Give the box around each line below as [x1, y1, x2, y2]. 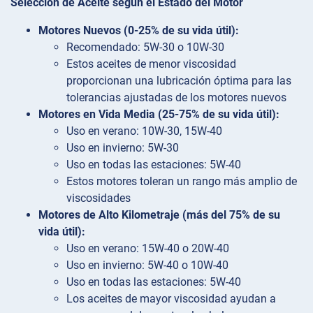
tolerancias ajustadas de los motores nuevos [66, 90, 286, 104]
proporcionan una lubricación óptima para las [66, 73, 291, 87]
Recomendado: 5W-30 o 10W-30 [66, 40, 224, 54]
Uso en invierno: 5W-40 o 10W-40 [66, 258, 228, 272]
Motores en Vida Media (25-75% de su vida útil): [38, 107, 279, 121]
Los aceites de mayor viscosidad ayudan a [66, 291, 276, 305]
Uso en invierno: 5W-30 [66, 140, 179, 154]
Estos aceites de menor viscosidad [66, 57, 236, 71]
